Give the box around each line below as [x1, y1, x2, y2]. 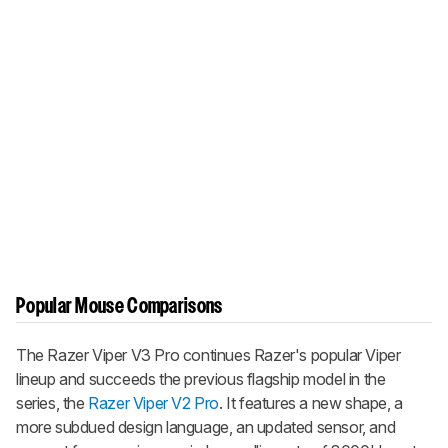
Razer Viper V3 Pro [47, 345, 180, 366]
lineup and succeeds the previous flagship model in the [16, 369, 386, 390]
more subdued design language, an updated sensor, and [16, 417, 396, 438]
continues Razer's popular [179, 345, 366, 366]
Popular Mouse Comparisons [16, 298, 223, 317]
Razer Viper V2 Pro [88, 393, 220, 414]
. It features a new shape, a [219, 393, 403, 414]
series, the [16, 393, 89, 414]
